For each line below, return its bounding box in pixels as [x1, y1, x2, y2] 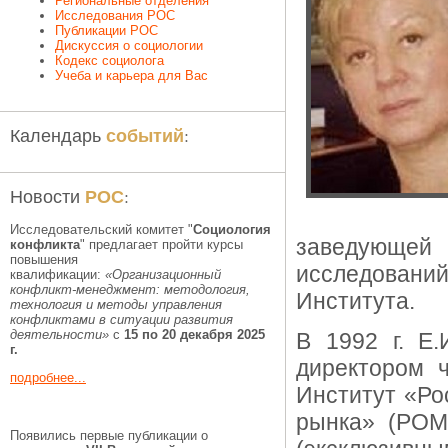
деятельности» [10, 327, 113, 342]
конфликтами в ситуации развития [10, 312, 233, 327]
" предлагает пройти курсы [80, 237, 243, 252]
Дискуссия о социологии [55, 38, 203, 53]
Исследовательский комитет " [10, 222, 193, 237]
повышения [10, 252, 78, 267]
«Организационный [105, 267, 221, 282]
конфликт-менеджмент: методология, [10, 282, 250, 297]
